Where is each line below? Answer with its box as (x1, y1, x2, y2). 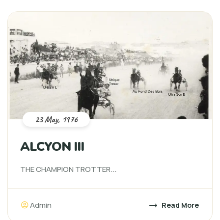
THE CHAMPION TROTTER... (20, 164, 116, 174)
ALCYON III (20, 138, 84, 155)
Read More (160, 200, 199, 210)
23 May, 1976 (35, 114, 78, 125)
